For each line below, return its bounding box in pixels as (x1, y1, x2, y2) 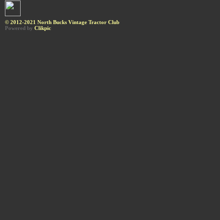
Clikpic (34, 25, 51, 31)
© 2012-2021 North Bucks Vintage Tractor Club (5, 19, 119, 26)
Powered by (5, 25, 34, 31)
